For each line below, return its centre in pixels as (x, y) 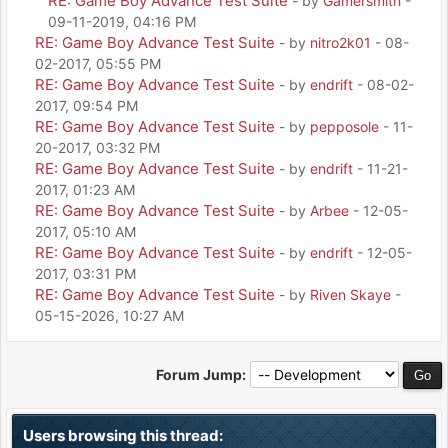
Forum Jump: (201, 374)
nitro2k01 (340, 42)
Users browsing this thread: (123, 435)
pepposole (344, 126)
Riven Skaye (350, 294)
